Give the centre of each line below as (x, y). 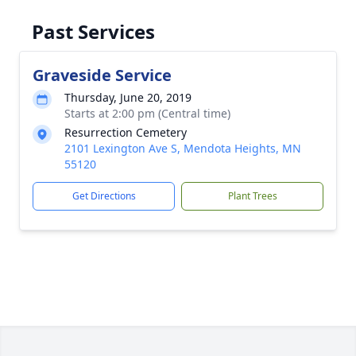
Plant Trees (252, 196)
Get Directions (104, 196)
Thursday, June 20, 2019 (128, 97)
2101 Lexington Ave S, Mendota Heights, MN (183, 148)
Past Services (93, 31)
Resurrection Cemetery (126, 132)
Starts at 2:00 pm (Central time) (147, 113)
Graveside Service (102, 75)
